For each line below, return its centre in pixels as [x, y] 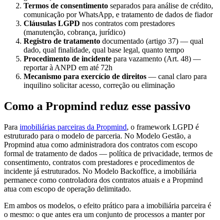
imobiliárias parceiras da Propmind [73, 127]
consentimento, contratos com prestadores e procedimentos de [99, 162]
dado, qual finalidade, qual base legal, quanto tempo [104, 50]
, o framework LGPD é [163, 127]
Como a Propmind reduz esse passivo [97, 106]
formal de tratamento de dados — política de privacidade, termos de [108, 153]
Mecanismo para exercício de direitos [85, 77]
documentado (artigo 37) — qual [152, 41]
